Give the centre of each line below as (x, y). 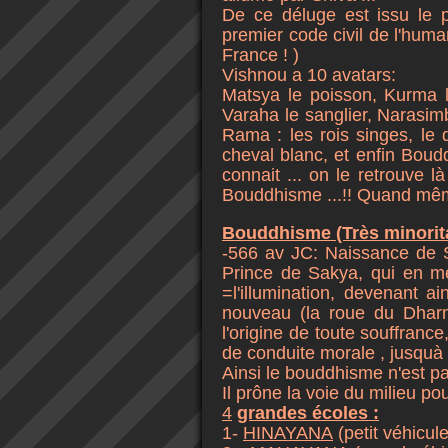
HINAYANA (288, 433)
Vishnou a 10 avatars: (309, 75)
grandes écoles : (308, 413)
